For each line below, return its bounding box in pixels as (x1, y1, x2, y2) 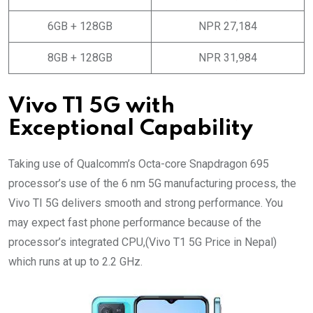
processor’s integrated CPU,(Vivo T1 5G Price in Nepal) (8, 235, 277, 249)
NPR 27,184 (198, 19, 257, 33)
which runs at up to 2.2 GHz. (8, 254, 143, 268)
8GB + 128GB (48, 50, 112, 64)
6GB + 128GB (48, 19, 112, 33)
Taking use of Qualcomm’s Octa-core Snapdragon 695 (8, 156, 269, 170)
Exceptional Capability (8, 117, 253, 140)
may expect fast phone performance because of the (8, 215, 261, 229)
